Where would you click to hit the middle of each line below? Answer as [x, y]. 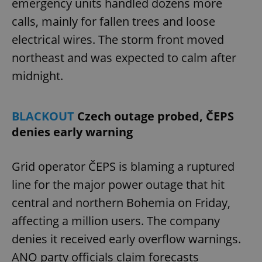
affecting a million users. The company [116, 220]
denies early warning [72, 132]
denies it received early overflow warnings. [126, 239]
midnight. [37, 75]
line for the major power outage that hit [118, 184]
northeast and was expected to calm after [124, 57]
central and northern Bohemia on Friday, [121, 202]
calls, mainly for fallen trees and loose [113, 21]
